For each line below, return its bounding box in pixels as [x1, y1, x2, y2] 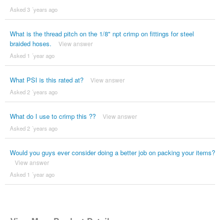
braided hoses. [9, 39, 52, 49]
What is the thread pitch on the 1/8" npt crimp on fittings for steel [9, 29, 194, 39]
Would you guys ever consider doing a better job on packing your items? [9, 148, 215, 158]
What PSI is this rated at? [9, 75, 83, 85]
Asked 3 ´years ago [9, 5, 57, 14]
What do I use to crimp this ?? [9, 111, 96, 121]
